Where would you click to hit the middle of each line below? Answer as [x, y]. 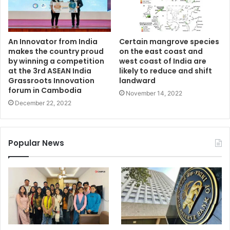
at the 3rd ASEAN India [50, 71]
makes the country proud [56, 52]
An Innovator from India [53, 42]
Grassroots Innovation [51, 81]
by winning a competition [56, 61]
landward [137, 81]
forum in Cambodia [45, 91]
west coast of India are [163, 61]
